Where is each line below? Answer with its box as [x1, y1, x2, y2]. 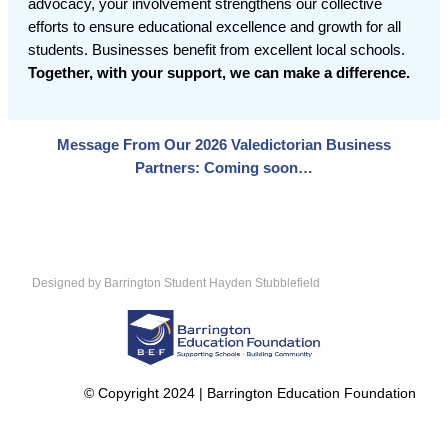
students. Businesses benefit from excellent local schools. [28, 42, 405, 59]
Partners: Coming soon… [135, 160, 313, 177]
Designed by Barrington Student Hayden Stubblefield [32, 276, 320, 291]
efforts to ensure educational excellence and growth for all [28, 19, 401, 36]
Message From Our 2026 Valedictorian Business [57, 137, 391, 154]
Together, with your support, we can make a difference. [28, 65, 410, 82]
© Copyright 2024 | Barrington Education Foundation [84, 385, 416, 402]
